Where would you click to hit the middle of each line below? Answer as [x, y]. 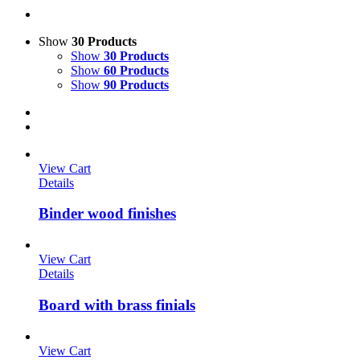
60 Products [136, 70]
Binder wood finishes [107, 214]
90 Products [136, 84]
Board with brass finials [117, 305]
